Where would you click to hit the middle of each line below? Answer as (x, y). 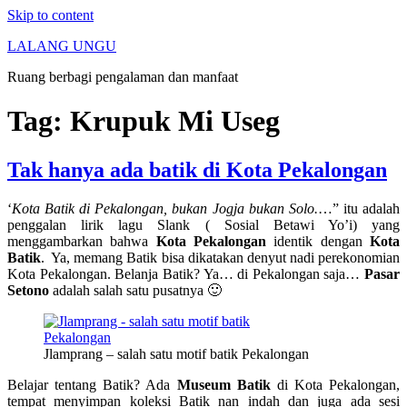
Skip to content (50, 15)
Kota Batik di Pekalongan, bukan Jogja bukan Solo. (165, 208)
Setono (28, 290)
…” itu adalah (359, 208)
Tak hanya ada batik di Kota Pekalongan (197, 169)
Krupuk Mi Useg (175, 121)
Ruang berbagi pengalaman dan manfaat (123, 77)
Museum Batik (223, 384)
